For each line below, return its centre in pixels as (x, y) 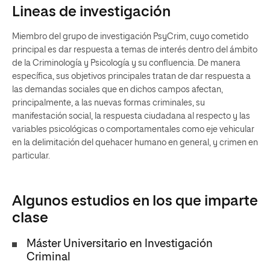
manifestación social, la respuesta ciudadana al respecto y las (131, 116)
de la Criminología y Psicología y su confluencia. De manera (126, 63)
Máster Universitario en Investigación (120, 244)
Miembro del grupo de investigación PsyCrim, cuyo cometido (130, 37)
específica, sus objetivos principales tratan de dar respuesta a (131, 77)
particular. (31, 156)
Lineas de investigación (91, 12)
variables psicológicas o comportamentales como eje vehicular (133, 130)
